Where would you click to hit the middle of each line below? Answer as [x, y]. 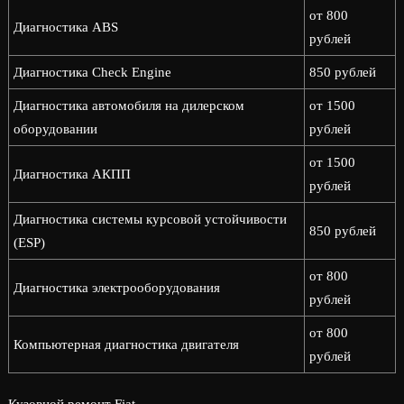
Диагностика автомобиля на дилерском [129, 106]
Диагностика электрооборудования [116, 288]
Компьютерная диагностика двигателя [126, 344]
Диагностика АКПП [72, 174]
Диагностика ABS [65, 27]
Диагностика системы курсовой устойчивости [150, 219]
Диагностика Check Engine [92, 72]
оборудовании [55, 129]
